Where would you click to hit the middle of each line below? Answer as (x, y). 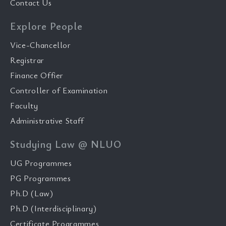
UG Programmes (41, 163)
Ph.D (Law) (32, 193)
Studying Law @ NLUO (66, 144)
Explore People (46, 26)
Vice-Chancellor (41, 45)
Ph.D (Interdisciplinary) (53, 209)
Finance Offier (37, 75)
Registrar (27, 60)
